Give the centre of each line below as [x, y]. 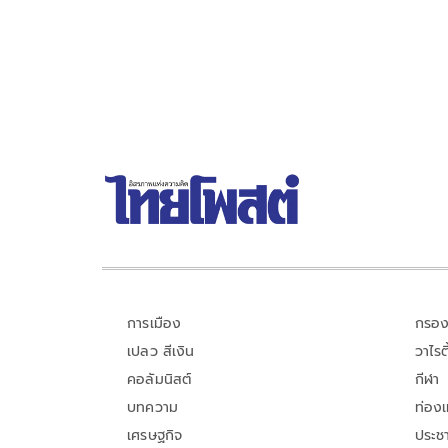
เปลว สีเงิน [161, 351]
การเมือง [154, 323]
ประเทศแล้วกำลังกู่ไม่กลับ [205, 17]
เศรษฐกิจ [155, 435]
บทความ [153, 407]
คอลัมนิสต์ [159, 379]
